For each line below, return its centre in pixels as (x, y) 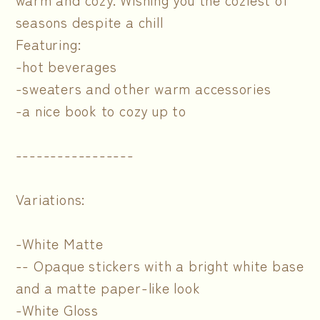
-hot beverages (66, 66)
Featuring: (48, 44)
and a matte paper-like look (108, 287)
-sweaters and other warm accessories (143, 88)
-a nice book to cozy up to (101, 110)
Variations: (50, 199)
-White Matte (59, 243)
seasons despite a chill (89, 21)
